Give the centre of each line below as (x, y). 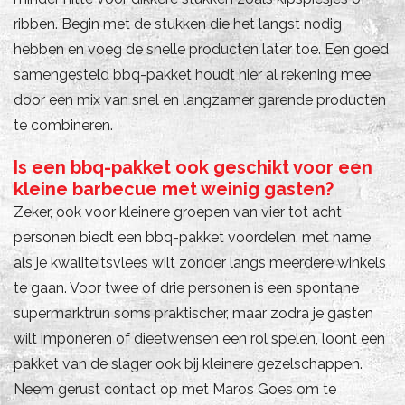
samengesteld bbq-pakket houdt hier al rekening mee (192, 74)
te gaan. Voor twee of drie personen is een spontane (186, 287)
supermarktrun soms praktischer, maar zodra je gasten (193, 313)
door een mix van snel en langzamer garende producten (200, 99)
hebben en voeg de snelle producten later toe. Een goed (201, 49)
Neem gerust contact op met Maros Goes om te (175, 389)
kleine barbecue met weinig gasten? (174, 188)
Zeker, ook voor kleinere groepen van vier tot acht (178, 212)
